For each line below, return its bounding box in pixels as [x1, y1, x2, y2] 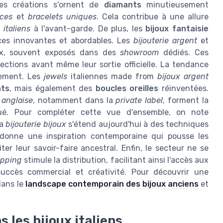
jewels [44, 72, 67, 82]
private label [115, 96, 163, 106]
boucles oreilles [95, 84, 159, 94]
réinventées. [158, 84, 209, 94]
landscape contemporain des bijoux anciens [25, 179, 199, 189]
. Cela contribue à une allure [96, 12, 209, 22]
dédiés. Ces [159, 48, 209, 58]
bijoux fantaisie [145, 24, 209, 34]
